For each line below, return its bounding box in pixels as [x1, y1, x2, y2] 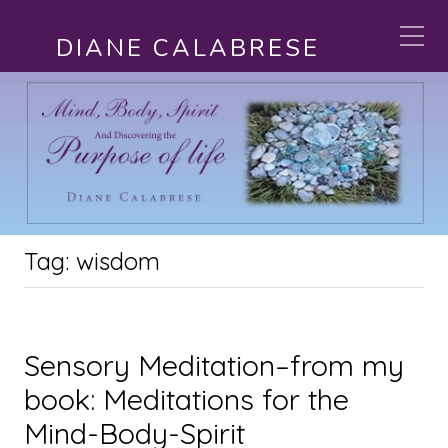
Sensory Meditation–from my [24, 347, 404, 384]
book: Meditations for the [24, 381, 349, 418]
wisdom [76, 246, 160, 277]
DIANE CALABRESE [56, 32, 320, 64]
